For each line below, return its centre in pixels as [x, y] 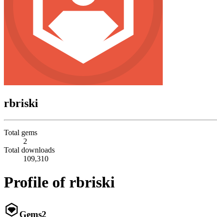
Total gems [21, 132]
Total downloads [29, 150]
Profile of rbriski [59, 182]
